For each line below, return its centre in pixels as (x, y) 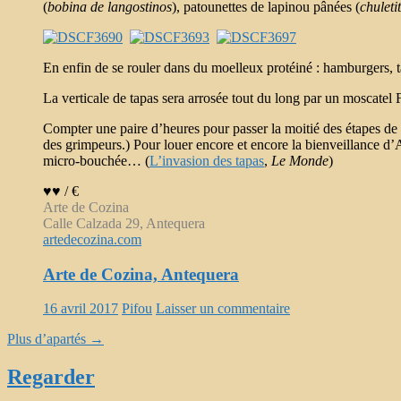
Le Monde (300, 160)
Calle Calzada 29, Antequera (124, 223)
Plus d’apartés (48, 339)
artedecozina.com (92, 239)
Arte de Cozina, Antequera (141, 274)
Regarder (51, 377)
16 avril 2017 (81, 309)
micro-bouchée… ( (96, 160)
